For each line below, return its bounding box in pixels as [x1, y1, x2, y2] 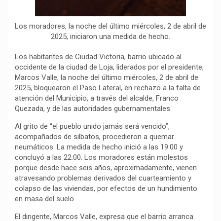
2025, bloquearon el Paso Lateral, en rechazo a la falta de [15, 83, 201, 92]
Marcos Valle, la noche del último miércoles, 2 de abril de [15, 73, 198, 82]
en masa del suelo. [15, 194, 75, 203]
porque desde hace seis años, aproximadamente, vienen [15, 163, 197, 172]
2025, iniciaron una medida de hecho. [51, 32, 170, 41]
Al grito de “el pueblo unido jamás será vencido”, [15, 121, 170, 131]
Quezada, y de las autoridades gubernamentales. [15, 104, 172, 113]
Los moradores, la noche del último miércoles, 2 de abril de [15, 21, 206, 31]
